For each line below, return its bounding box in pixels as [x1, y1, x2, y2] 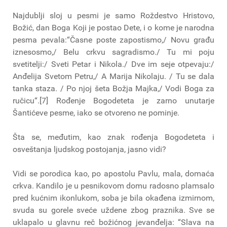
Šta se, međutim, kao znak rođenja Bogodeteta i [13, 132, 214, 142]
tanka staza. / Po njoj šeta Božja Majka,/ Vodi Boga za [13, 83, 214, 93]
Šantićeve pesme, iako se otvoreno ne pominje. [13, 107, 179, 118]
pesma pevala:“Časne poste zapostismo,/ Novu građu [13, 34, 214, 45]
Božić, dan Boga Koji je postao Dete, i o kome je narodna [13, 22, 214, 32]
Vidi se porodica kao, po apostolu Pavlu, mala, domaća [13, 168, 214, 178]
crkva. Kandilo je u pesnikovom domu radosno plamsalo [13, 180, 214, 191]
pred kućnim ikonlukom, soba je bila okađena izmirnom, [13, 193, 214, 203]
